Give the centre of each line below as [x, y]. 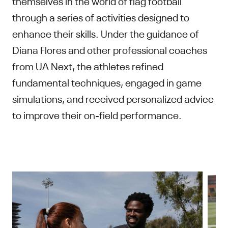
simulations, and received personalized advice [113, 98]
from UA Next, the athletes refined [88, 65]
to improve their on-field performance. [97, 114]
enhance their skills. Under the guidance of [106, 33]
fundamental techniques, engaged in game [107, 81]
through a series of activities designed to [101, 16]
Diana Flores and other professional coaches [110, 49]
